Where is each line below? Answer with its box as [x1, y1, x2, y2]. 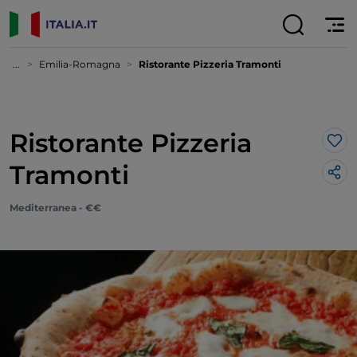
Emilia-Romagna [39, 58, 123, 70]
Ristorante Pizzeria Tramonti [139, 58, 281, 70]
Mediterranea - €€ [10, 202, 101, 214]
